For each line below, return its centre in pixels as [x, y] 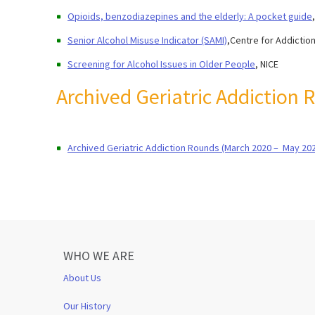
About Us [82, 277]
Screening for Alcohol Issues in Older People [161, 64]
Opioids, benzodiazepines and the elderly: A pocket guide [190, 16]
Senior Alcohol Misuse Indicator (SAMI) [147, 40]
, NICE [267, 64]
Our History [87, 306]
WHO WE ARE [99, 255]
